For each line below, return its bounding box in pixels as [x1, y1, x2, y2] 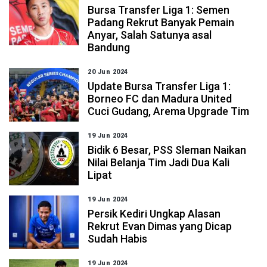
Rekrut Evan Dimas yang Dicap [88, 220, 232, 232]
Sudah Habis [88, 232, 148, 245]
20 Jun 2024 [88, 68, 128, 76]
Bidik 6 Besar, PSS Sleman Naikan [88, 144, 247, 156]
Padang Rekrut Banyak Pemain [88, 16, 235, 29]
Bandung [88, 41, 131, 54]
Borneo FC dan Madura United [88, 92, 232, 105]
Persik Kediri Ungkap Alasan [88, 207, 221, 220]
